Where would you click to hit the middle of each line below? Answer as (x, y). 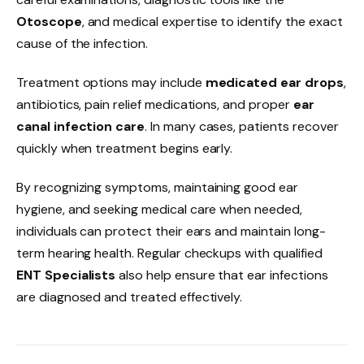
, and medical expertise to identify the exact (212, 22)
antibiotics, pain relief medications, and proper (155, 105)
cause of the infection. (82, 44)
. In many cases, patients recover (242, 127)
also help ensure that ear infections (222, 275)
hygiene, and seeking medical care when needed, (159, 210)
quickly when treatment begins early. (125, 149)
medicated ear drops (274, 83)
